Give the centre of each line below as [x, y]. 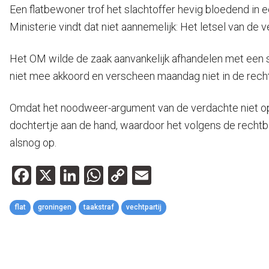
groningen [55, 207]
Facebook [71, 175]
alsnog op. [33, 143]
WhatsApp [147, 175]
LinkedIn [114, 175]
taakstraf [99, 207]
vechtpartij [144, 207]
